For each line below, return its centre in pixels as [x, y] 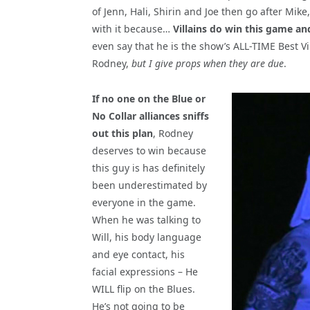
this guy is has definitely [148, 167]
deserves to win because [149, 150]
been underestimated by [149, 185]
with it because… [133, 29]
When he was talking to [146, 219]
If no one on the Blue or [149, 98]
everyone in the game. [144, 202]
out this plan [122, 133]
